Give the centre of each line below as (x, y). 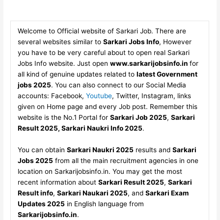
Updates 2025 (41, 204)
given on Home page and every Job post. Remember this (107, 107)
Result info (35, 193)
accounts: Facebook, (52, 96)
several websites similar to (60, 42)
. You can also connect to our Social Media (118, 85)
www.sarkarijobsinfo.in (150, 64)
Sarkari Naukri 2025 (100, 150)
